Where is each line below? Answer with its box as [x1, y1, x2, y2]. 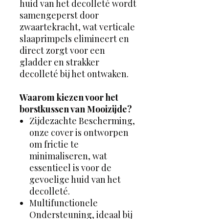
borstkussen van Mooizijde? [20, 103, 132, 115]
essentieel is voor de [29, 161, 111, 174]
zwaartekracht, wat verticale [20, 21, 135, 33]
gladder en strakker [20, 56, 99, 68]
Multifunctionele [29, 197, 98, 209]
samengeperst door [20, 9, 99, 21]
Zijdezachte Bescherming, [29, 114, 135, 127]
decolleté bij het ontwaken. [20, 67, 129, 80]
